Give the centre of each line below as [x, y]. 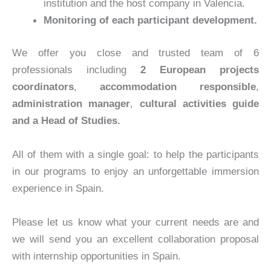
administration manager [71, 104]
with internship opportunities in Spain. [96, 256]
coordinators [43, 87]
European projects [209, 70]
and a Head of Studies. [66, 121]
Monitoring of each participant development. [150, 20]
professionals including [76, 70]
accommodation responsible [178, 87]
